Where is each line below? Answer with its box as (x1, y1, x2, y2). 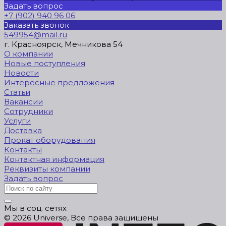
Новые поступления (4, 59, 85, 69)
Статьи (4, 87, 30, 97)
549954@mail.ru (4, 30, 67, 40)
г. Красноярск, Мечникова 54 (4, 39, 123, 49)
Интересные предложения (4, 78, 115, 88)
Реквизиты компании (4, 164, 90, 174)
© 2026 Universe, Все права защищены (4, 213, 158, 223)
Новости (4, 68, 39, 78)
